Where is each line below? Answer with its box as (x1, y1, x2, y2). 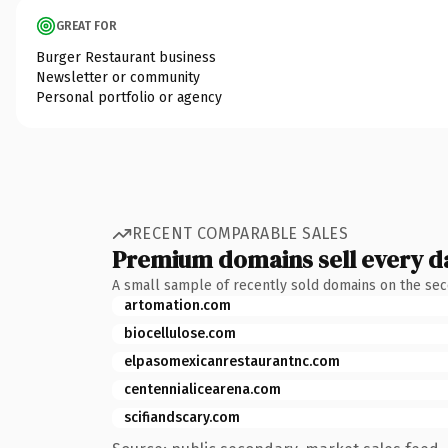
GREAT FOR (56, 18, 117, 33)
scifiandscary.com (124, 408, 240, 426)
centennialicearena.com (124, 380, 281, 398)
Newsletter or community (36, 68, 200, 86)
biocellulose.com (124, 324, 236, 342)
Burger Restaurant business (36, 48, 216, 66)
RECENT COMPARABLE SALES (132, 224, 349, 243)
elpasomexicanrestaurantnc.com (124, 352, 340, 370)
